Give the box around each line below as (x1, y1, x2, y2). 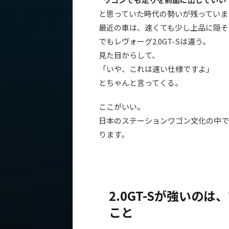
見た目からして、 (99, 49, 159, 60)
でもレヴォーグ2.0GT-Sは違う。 (99, 35, 210, 47)
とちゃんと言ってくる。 (99, 77, 182, 88)
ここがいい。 (99, 101, 145, 112)
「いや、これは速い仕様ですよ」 (99, 63, 214, 74)
